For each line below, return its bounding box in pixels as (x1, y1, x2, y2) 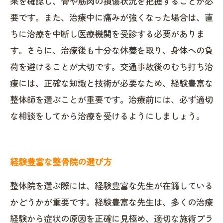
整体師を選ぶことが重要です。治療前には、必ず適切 (10, 93, 213, 106)
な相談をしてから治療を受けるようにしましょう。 (10, 110, 205, 122)
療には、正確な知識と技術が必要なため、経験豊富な (10, 77, 213, 89)
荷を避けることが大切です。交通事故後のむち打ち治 (10, 60, 213, 73)
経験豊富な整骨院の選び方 (10, 155, 111, 168)
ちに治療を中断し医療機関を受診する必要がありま (10, 27, 205, 40)
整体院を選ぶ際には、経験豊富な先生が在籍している (10, 179, 213, 192)
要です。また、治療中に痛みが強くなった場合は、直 (10, 11, 213, 23)
